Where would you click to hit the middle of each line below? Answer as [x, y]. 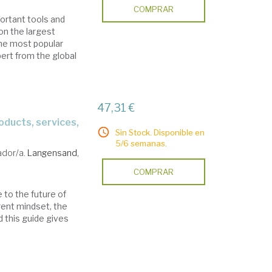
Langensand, [53, 153]
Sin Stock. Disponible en [160, 132]
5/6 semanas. [141, 143]
